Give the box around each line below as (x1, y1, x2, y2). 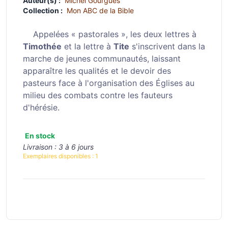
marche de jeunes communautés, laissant (23, 53, 181, 64)
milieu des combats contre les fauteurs (23, 90, 173, 100)
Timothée (23, 41, 62, 51)
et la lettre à (62, 41, 113, 51)
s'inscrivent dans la (129, 41, 205, 51)
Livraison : (23, 142, 59, 151)
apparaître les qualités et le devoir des (23, 66, 171, 76)
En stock (25, 131, 55, 140)
